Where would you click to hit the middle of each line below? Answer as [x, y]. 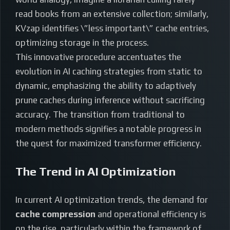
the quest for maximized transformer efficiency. [109, 143]
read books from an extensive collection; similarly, [112, 14]
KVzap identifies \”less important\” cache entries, [112, 28]
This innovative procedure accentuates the [98, 57]
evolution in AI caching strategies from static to [109, 72]
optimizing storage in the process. [82, 43]
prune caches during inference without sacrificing [110, 100]
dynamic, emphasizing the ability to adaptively [106, 86]
